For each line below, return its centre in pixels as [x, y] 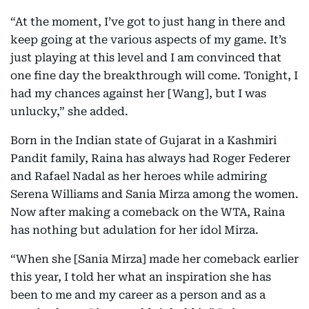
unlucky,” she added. [69, 111]
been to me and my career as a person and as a [138, 295]
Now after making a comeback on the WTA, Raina [148, 212]
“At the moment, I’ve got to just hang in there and [148, 22]
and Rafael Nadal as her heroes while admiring [139, 176]
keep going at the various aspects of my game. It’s [148, 40]
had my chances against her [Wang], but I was [138, 93]
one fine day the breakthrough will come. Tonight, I [154, 76]
